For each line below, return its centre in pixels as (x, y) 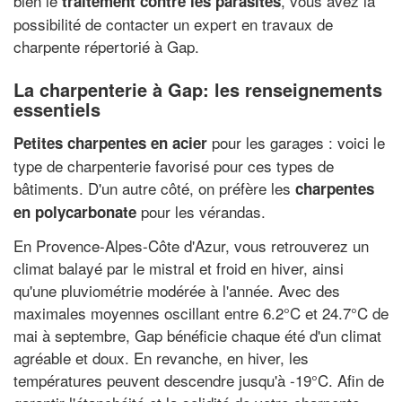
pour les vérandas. (201, 211)
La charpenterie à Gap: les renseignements (198, 89)
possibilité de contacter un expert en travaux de (173, 24)
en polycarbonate (75, 211)
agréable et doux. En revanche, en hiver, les (161, 358)
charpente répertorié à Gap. (106, 46)
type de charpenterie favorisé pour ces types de (174, 165)
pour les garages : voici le (296, 142)
